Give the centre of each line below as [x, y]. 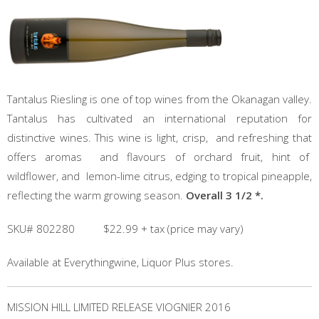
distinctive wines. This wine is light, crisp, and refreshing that [159, 137]
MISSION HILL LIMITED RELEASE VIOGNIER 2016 [119, 307]
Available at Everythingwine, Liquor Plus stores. [120, 262]
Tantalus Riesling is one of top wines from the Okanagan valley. [159, 99]
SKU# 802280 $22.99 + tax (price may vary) [125, 229]
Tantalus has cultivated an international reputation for [159, 118]
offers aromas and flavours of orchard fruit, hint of [159, 157]
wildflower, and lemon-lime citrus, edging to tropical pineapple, [159, 176]
